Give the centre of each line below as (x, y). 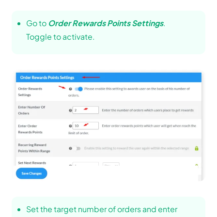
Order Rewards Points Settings (106, 23)
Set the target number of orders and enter (102, 209)
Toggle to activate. (61, 37)
